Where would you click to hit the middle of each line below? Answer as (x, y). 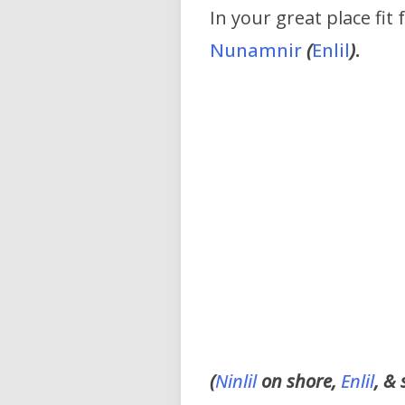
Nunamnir (258, 51)
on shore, (299, 381)
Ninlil (236, 381)
